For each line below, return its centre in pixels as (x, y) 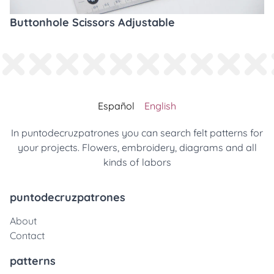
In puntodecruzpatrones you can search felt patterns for (137, 132)
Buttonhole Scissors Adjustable (92, 22)
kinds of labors (137, 162)
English (160, 106)
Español (116, 106)
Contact (27, 235)
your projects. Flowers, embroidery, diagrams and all (137, 147)
